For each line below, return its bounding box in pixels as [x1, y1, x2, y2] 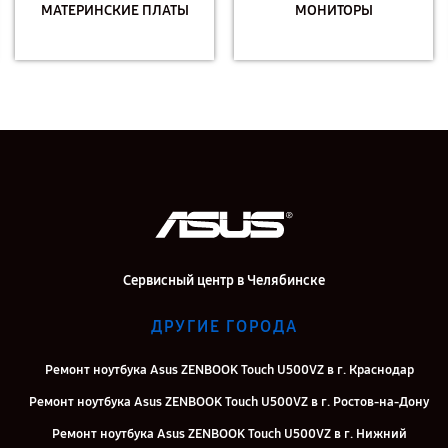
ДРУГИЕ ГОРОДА [150, 317, 298, 336]
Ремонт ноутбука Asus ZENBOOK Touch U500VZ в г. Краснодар [44, 362, 414, 378]
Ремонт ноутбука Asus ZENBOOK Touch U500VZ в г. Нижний [51, 426, 407, 442]
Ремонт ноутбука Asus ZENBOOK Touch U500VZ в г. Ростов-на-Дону [29, 394, 429, 410]
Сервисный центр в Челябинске [123, 272, 325, 289]
